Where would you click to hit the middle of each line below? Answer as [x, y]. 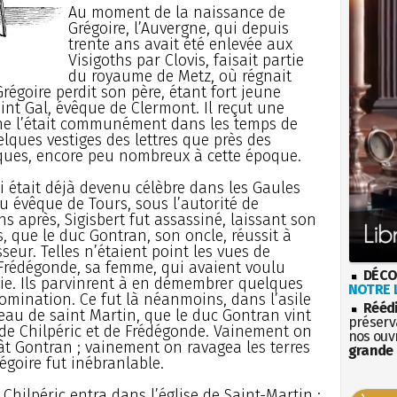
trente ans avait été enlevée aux [180, 44]
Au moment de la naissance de [176, 12]
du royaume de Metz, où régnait [179, 76]
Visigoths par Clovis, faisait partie [186, 60]
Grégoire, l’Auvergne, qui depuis [178, 28]
